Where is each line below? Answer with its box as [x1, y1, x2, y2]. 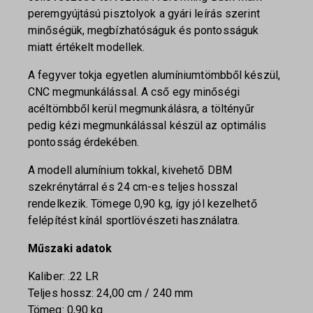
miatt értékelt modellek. [28, 40, 145, 54]
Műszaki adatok [28, 241, 112, 255]
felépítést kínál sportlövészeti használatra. [28, 213, 240, 227]
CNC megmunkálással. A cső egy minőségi [28, 85, 240, 99]
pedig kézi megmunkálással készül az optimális [28, 118, 267, 132]
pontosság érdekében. [28, 135, 140, 149]
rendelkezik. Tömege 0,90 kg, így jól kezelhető [28, 196, 257, 210]
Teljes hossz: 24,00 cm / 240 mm [28, 286, 194, 300]
